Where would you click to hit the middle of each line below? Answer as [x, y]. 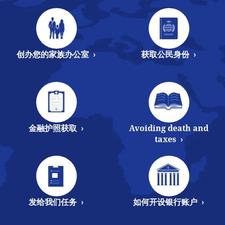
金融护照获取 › [56, 128]
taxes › [169, 139]
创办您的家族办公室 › [56, 54]
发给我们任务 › [56, 202]
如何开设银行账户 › [169, 202]
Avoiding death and [169, 128]
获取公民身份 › [169, 54]
